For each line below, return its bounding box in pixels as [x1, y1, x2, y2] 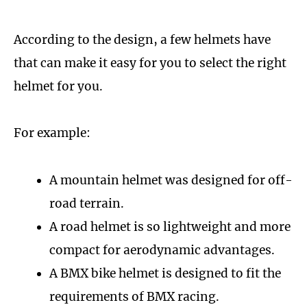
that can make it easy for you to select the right [14, 55, 286, 71]
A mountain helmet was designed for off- [49, 172, 293, 188]
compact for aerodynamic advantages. [49, 242, 275, 258]
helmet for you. [14, 78, 103, 94]
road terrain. [49, 195, 124, 211]
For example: [14, 125, 90, 141]
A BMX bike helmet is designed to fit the [49, 265, 281, 281]
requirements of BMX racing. [49, 288, 219, 304]
